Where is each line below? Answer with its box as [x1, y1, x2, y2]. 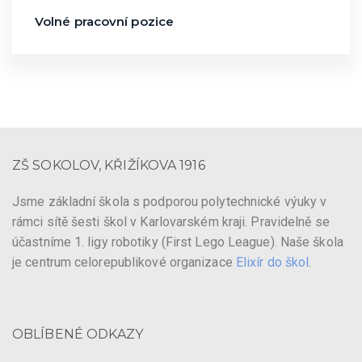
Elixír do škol [235, 255, 309, 270]
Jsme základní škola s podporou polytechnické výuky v [12, 194, 327, 209]
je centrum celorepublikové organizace [12, 255, 236, 270]
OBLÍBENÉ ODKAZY [12, 326, 144, 342]
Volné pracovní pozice [35, 14, 175, 29]
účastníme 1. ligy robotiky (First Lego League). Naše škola [12, 234, 343, 250]
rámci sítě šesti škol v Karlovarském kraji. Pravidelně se [12, 214, 330, 229]
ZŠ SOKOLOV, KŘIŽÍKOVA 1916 [12, 158, 205, 173]
